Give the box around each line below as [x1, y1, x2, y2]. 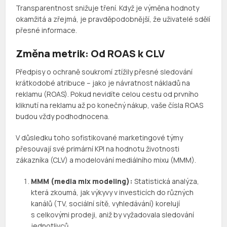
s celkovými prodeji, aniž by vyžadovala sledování [31, 210, 195, 220]
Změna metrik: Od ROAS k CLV [16, 47, 165, 61]
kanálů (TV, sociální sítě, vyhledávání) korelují [31, 199, 180, 209]
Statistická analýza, [133, 176, 200, 186]
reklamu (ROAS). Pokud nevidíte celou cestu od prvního [16, 89, 199, 99]
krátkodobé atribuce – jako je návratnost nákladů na [16, 78, 191, 88]
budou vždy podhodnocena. [16, 111, 110, 122]
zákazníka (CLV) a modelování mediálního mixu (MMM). [16, 155, 197, 165]
